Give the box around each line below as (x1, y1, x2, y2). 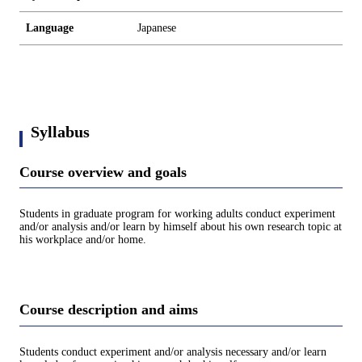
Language (26, 22, 74, 34)
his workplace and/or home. (19, 234, 146, 246)
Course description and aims (19, 301, 198, 318)
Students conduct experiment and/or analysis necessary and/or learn (19, 345, 326, 358)
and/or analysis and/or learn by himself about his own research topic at (19, 221, 342, 234)
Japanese (137, 22, 176, 34)
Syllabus (31, 123, 90, 141)
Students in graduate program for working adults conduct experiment (19, 208, 335, 221)
